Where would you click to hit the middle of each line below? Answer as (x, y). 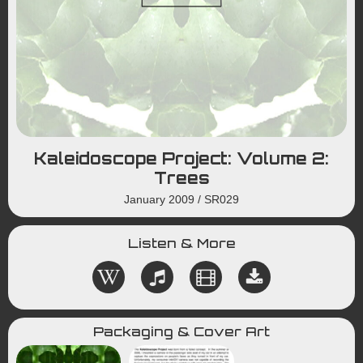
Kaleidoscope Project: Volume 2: (181, 158)
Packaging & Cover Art (181, 331)
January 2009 (159, 199)
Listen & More (181, 243)
